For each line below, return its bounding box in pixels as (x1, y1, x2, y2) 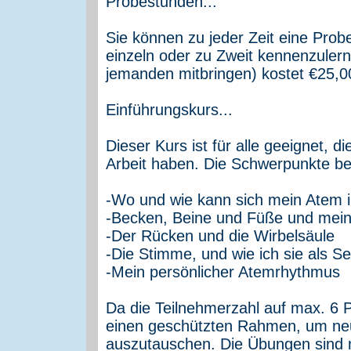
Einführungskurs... (106, 100, 233, 118)
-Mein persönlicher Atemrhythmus (106, 262, 340, 280)
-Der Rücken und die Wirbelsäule (106, 226, 335, 244)
